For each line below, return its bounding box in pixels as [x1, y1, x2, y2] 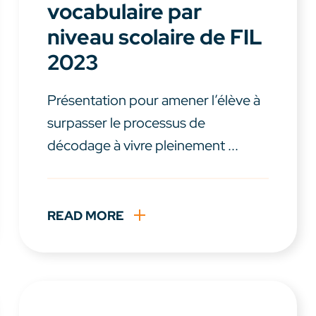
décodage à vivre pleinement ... [47, 136, 238, 155]
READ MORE [47, 207, 124, 224]
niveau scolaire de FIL [47, 23, 262, 51]
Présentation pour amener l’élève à [47, 91, 260, 110]
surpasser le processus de [47, 114, 205, 133]
